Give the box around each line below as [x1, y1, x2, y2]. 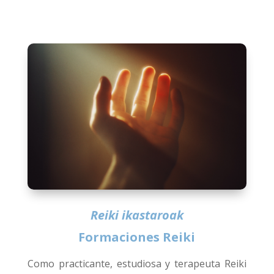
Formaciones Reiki [78, 229, 196, 245]
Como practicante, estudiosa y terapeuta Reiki [27, 257, 247, 270]
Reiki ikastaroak [90, 207, 183, 223]
